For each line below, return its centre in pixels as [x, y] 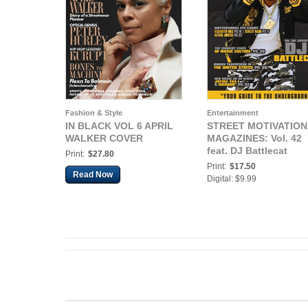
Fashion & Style [94, 113]
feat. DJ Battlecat [247, 151]
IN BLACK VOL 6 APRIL [119, 126]
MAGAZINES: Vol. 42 [254, 138]
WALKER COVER [104, 138]
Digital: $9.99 [232, 179]
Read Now [93, 175]
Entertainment [233, 113]
